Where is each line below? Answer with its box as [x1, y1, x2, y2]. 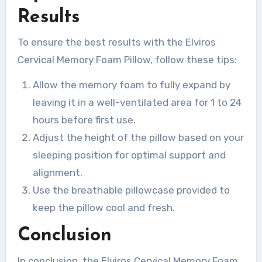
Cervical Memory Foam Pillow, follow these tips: [17, 54, 237, 66]
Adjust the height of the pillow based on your [32, 132, 244, 144]
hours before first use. [32, 114, 136, 126]
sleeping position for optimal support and [32, 149, 226, 161]
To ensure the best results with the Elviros [17, 36, 216, 49]
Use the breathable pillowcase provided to [32, 184, 230, 196]
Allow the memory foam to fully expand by [32, 79, 230, 91]
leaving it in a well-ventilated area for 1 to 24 [32, 96, 242, 109]
